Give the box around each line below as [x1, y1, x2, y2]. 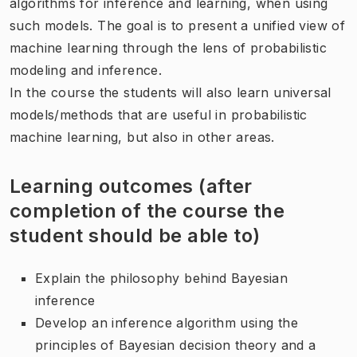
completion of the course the [10, 198, 285, 222]
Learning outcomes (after [10, 174, 253, 198]
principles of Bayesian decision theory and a [35, 336, 316, 353]
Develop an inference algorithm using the [35, 314, 298, 331]
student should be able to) [10, 223, 261, 247]
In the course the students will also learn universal [10, 84, 331, 100]
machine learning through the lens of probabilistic [10, 39, 327, 56]
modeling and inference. [10, 61, 167, 78]
